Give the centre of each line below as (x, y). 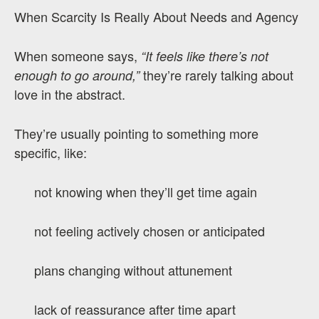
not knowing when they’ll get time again (146, 192)
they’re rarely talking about (216, 75)
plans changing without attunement (133, 270)
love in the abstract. (70, 94)
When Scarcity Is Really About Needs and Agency (156, 16)
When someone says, (78, 56)
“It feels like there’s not (205, 56)
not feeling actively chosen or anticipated (150, 231)
